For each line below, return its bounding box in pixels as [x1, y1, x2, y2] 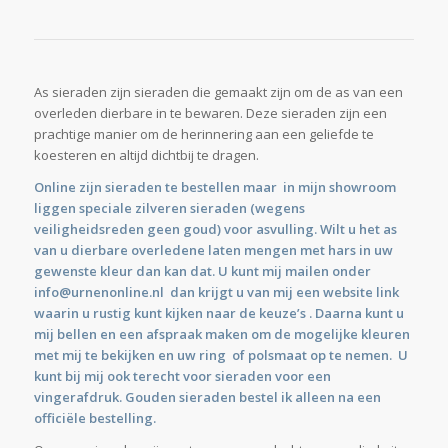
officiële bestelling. [33, 409, 156, 428]
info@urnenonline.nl [33, 283, 164, 302]
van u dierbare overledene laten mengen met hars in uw [33, 241, 393, 260]
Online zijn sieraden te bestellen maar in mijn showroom [33, 178, 396, 197]
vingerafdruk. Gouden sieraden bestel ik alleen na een [33, 388, 381, 407]
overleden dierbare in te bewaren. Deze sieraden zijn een [33, 104, 387, 123]
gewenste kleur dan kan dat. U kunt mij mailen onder [33, 262, 371, 281]
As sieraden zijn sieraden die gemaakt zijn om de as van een [33, 83, 403, 102]
